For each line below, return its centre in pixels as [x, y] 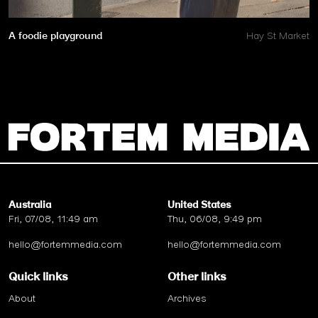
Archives [187, 298]
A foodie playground [55, 36]
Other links [197, 277]
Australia [30, 205]
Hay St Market [278, 36]
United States [199, 205]
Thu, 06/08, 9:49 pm [215, 219]
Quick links [38, 277]
